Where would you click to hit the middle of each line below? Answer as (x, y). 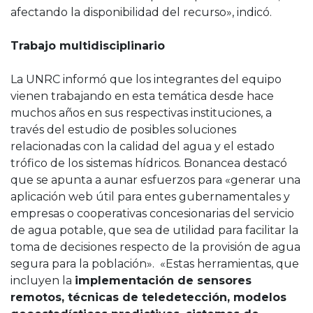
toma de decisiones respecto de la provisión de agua (155, 247)
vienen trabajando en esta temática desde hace (142, 96)
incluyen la (43, 280)
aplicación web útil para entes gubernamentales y (150, 196)
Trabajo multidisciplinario (89, 45)
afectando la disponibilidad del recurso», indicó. (143, 12)
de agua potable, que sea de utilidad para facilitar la (154, 230)
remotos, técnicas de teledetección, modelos (148, 297)
